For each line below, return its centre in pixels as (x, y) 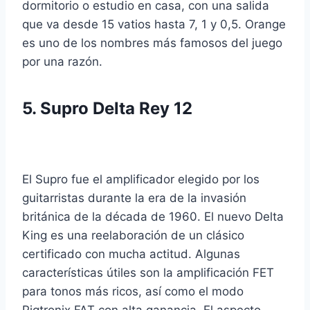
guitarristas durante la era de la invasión (134, 198)
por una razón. (62, 62)
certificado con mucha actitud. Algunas (131, 254)
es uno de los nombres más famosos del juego (152, 43)
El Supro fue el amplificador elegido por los (141, 180)
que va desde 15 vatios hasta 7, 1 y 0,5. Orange (154, 25)
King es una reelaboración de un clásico (133, 236)
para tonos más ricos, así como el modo (133, 292)
